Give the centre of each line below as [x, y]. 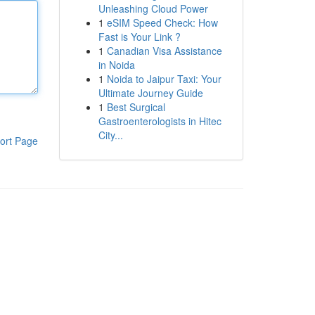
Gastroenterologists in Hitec [160, 121]
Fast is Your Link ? [139, 37]
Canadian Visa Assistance [164, 51]
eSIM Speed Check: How [162, 22]
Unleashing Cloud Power [153, 8]
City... [110, 135]
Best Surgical [136, 107]
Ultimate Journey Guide [150, 93]
